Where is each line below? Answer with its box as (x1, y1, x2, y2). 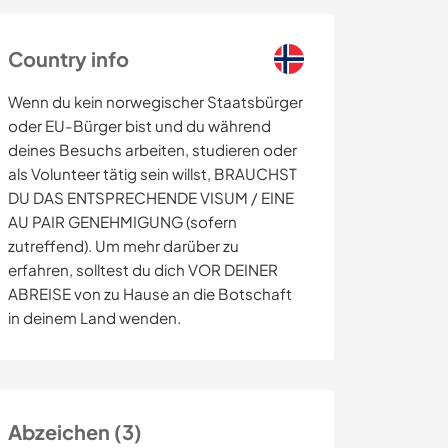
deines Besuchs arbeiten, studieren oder (8, 140, 297, 160)
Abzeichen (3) (8, 419, 142, 445)
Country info (8, 46, 129, 72)
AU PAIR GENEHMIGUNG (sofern (8, 212, 237, 232)
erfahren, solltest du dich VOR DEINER (8, 260, 278, 280)
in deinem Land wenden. (8, 308, 181, 328)
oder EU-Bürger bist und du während (8, 116, 271, 136)
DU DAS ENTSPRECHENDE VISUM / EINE (8, 188, 294, 208)
